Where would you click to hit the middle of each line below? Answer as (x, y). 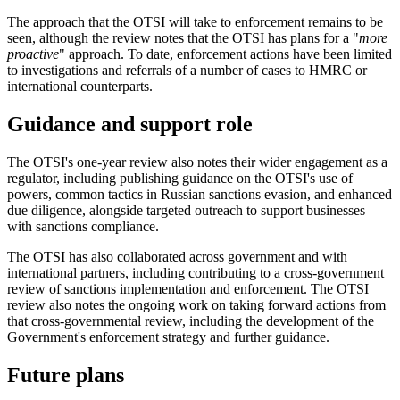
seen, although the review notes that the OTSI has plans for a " (183, 37)
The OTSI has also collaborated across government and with (177, 256)
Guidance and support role (130, 124)
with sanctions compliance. (83, 226)
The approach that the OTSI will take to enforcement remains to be (195, 21)
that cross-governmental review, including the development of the (191, 321)
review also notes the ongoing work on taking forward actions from (196, 304)
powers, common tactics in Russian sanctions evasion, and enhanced (200, 194)
